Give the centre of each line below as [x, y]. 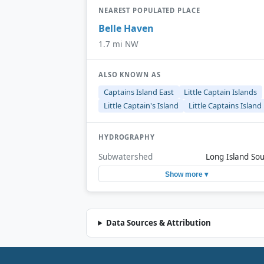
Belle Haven [126, 28]
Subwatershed [126, 157]
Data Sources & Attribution [159, 223]
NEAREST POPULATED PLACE [149, 11]
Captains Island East [138, 92]
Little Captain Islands [221, 92]
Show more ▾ [186, 174]
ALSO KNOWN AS [130, 75]
